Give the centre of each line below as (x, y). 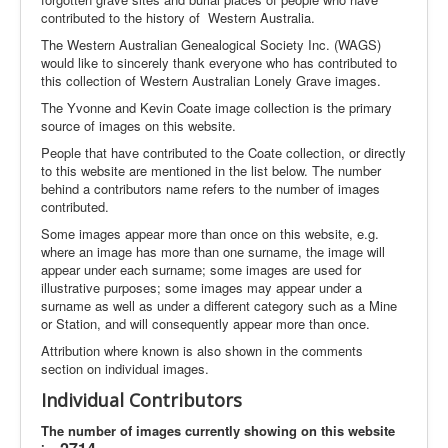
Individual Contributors (141, 400)
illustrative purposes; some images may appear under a (201, 287)
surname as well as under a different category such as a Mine (219, 305)
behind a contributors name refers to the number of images (210, 188)
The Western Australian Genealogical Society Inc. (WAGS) (211, 44)
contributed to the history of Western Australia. (178, 17)
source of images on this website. (138, 125)
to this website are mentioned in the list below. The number (211, 170)
